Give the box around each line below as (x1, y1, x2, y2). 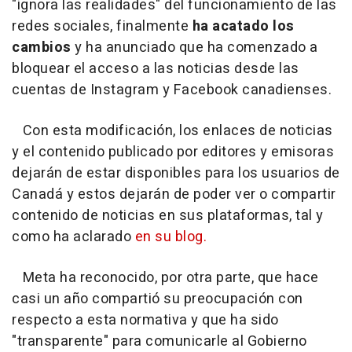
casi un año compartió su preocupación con (12, 288, 303, 310)
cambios (12, 36, 71, 58)
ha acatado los (192, 15, 295, 37)
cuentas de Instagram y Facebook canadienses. (12, 79, 332, 101)
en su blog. (134, 225, 207, 247)
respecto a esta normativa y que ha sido (12, 309, 279, 331)
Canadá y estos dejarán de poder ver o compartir (12, 183, 336, 205)
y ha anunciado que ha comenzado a (71, 36, 318, 58)
